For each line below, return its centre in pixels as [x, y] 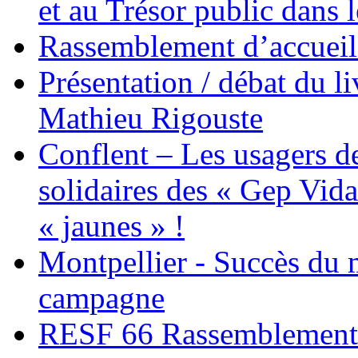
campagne [101, 297]
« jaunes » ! [111, 225]
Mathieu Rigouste [151, 117]
